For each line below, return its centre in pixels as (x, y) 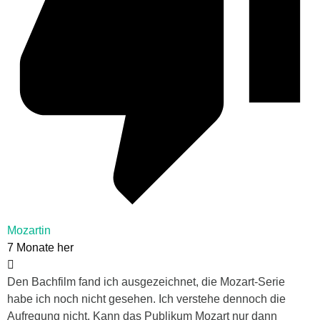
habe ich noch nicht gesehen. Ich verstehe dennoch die (146, 299)
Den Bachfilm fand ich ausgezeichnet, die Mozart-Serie (146, 281)
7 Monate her (40, 247)
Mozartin (29, 230)
